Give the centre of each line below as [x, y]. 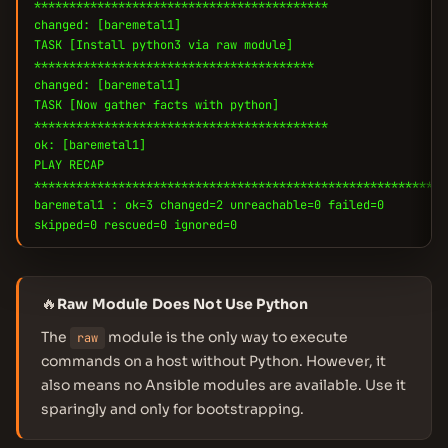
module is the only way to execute [226, 337]
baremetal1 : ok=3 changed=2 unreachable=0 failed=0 [209, 205]
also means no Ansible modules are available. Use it [223, 385]
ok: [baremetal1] [90, 145]
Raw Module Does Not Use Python [183, 304]
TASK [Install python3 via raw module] [163, 45]
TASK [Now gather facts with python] [156, 105]
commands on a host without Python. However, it [213, 361]
